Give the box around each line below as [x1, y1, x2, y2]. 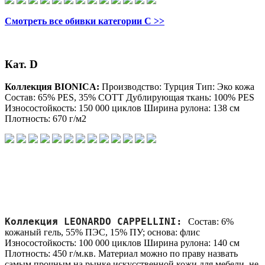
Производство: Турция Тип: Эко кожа [102, 82, 254, 92]
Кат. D [5, 57, 38, 70]
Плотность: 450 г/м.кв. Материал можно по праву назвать [5, 248, 238, 259]
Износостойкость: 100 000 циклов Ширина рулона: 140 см [5, 238, 240, 248]
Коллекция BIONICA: [5, 82, 102, 92]
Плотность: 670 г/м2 [5, 114, 86, 124]
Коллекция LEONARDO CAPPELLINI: [5, 216, 182, 228]
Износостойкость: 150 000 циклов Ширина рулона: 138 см [5, 103, 240, 114]
